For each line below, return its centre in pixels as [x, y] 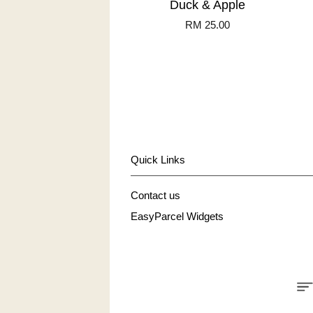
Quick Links [158, 160]
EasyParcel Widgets [177, 216]
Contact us [155, 196]
